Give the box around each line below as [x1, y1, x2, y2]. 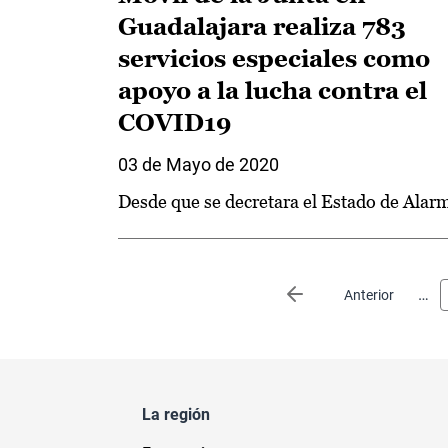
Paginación [117, 280, 197, 299]
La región [142, 405, 210, 424]
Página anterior [305, 287, 402, 303]
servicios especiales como [118, 45, 430, 72]
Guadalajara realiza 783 [118, 13, 406, 40]
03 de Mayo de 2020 [118, 154, 279, 175]
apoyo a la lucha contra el [118, 77, 427, 104]
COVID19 [118, 109, 232, 136]
